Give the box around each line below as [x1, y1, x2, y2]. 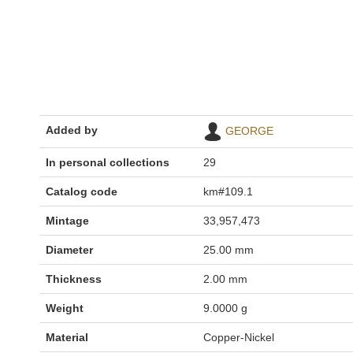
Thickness [46, 273, 102, 285]
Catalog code [46, 185, 117, 198]
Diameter [46, 243, 93, 256]
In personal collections [46, 156, 169, 169]
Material [46, 331, 88, 344]
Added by [46, 124, 98, 136]
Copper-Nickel [203, 331, 274, 344]
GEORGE [225, 124, 273, 137]
